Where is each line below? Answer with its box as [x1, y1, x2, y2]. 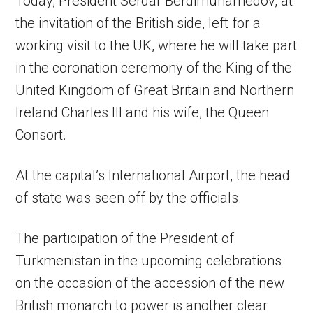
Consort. [15, 126, 67, 144]
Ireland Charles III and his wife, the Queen [15, 104, 270, 122]
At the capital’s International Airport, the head [15, 167, 291, 184]
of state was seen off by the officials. [15, 189, 242, 207]
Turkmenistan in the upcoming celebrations [15, 252, 282, 270]
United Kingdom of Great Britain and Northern [15, 82, 295, 99]
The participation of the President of [15, 230, 235, 247]
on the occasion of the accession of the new [15, 275, 285, 292]
